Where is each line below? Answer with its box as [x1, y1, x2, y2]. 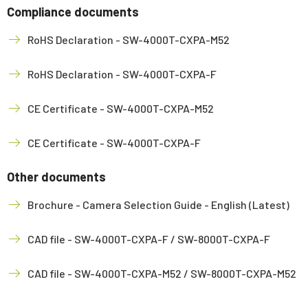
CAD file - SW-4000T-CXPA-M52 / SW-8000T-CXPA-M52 [27, 267, 296, 280]
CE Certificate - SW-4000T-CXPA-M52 [27, 102, 214, 115]
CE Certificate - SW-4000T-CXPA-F [27, 136, 201, 149]
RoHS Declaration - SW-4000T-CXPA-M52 [27, 33, 230, 46]
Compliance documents [7, 4, 139, 19]
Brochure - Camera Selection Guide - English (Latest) [27, 198, 289, 211]
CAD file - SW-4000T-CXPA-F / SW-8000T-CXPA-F [27, 232, 270, 245]
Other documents [7, 169, 106, 184]
